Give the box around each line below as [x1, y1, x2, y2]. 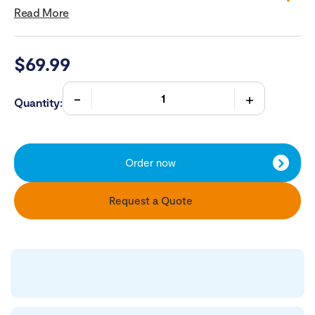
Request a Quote [108, 194, 193, 207]
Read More [14, 6, 70, 20]
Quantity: [14, 96, 63, 110]
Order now [125, 156, 176, 169]
